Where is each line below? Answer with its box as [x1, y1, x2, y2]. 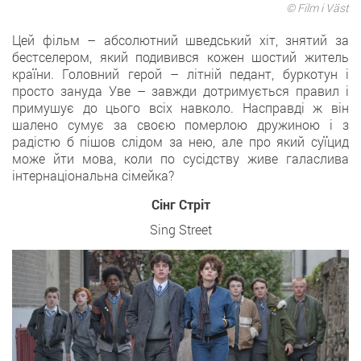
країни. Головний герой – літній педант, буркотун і [12, 65, 349, 83]
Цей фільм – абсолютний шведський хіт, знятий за [12, 31, 349, 49]
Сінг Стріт [151, 196, 210, 214]
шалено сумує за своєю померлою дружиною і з [12, 116, 349, 134]
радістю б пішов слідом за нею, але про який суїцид [12, 133, 349, 151]
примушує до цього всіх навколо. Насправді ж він [12, 99, 349, 117]
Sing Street [149, 221, 212, 239]
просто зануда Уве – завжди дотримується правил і [12, 82, 349, 100]
